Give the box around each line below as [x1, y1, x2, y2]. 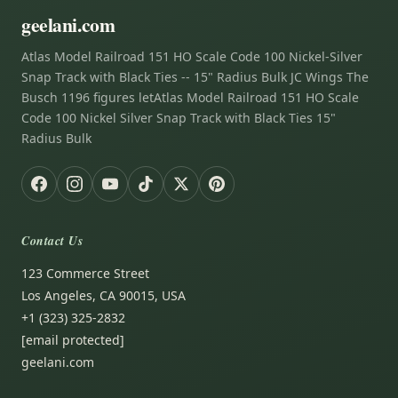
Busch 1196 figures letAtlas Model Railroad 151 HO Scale [21, 89, 359, 107]
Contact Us [21, 232, 84, 251]
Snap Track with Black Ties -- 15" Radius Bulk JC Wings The [21, 68, 369, 86]
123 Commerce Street [21, 265, 149, 283]
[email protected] [21, 331, 124, 349]
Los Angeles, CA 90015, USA [21, 287, 186, 305]
